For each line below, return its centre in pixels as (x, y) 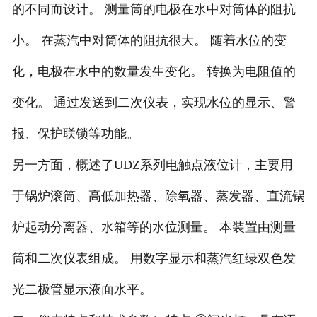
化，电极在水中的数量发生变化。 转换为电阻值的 (154, 72)
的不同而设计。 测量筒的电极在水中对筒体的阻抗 (154, 10)
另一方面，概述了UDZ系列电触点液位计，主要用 (152, 165)
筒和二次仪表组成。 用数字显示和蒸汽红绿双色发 (154, 259)
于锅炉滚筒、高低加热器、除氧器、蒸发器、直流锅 (158, 196)
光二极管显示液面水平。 (82, 290)
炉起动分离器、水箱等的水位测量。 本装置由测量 (154, 227)
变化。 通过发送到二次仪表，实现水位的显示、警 (154, 103)
